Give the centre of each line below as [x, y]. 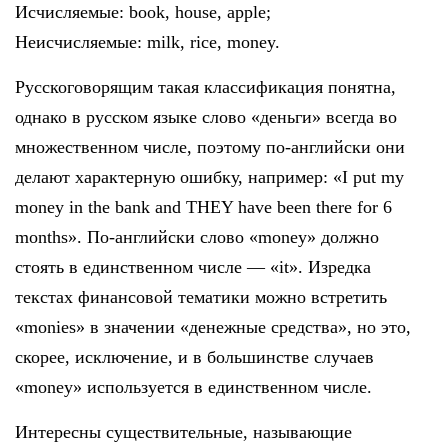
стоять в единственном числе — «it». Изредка [195, 266]
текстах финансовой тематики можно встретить [201, 296]
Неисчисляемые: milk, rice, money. [147, 41]
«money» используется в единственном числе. [193, 386]
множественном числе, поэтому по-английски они [210, 146]
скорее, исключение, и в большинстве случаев [194, 356]
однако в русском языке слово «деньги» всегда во [206, 116]
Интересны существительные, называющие [183, 431]
